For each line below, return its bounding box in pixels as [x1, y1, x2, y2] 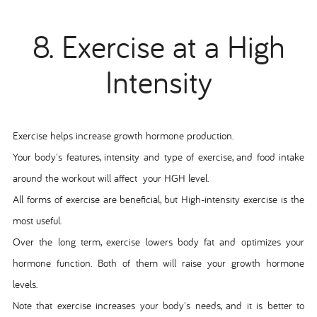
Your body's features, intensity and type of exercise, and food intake [12, 149, 305, 163]
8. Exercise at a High [32, 26, 285, 67]
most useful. [12, 213, 62, 227]
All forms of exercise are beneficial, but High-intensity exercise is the [12, 192, 305, 206]
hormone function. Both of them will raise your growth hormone [12, 255, 305, 270]
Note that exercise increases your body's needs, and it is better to [12, 298, 305, 312]
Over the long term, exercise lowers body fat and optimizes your [12, 234, 305, 248]
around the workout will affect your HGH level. [12, 171, 209, 185]
